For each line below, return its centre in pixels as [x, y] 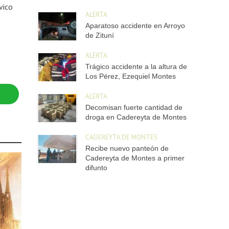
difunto [97, 167]
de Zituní [100, 35]
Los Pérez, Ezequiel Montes [131, 76]
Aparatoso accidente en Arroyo [135, 25]
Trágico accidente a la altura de [136, 66]
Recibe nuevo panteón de [127, 148]
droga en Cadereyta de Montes [136, 117]
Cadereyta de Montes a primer [135, 158]
